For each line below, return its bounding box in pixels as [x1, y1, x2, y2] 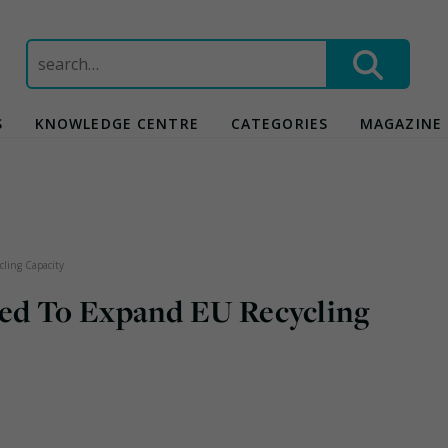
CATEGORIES [230, 114, 329, 133]
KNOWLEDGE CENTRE [34, 114, 199, 133]
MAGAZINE [360, 114, 442, 133]
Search [24, 39, 76, 61]
